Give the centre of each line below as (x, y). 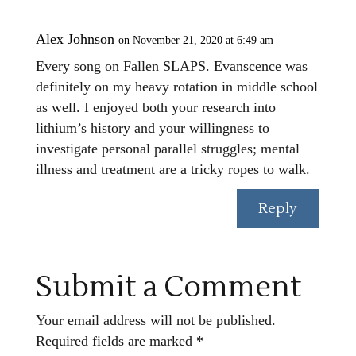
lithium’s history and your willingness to (152, 128)
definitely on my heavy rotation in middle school (176, 86)
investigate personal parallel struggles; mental (167, 148)
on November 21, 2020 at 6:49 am (195, 40)
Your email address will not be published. (155, 321)
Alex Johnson (75, 39)
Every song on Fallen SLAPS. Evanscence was (171, 66)
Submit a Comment (168, 288)
